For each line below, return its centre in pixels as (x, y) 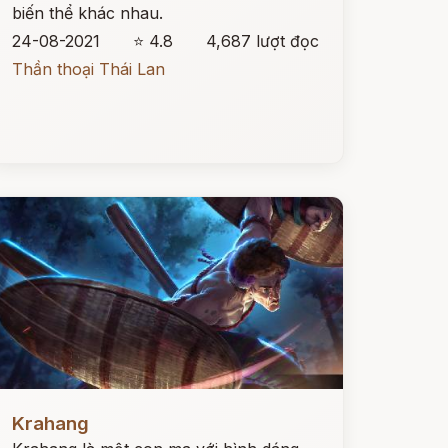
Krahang (50, 423)
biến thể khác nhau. (87, 13)
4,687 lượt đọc (262, 41)
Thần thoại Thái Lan (88, 69)
